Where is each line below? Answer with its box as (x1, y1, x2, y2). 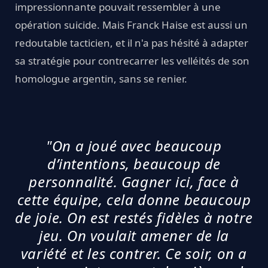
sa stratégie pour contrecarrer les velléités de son (15, 53, 249, 68)
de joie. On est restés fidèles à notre (15, 207, 253, 227)
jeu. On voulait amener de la (39, 225, 229, 245)
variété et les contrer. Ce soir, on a (20, 243, 248, 263)
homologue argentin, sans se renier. (15, 71, 187, 86)
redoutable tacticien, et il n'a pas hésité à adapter (15, 35, 248, 50)
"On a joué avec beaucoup (46, 135, 222, 156)
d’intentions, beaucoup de (47, 153, 221, 173)
